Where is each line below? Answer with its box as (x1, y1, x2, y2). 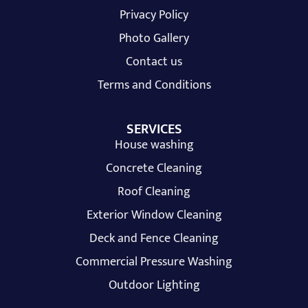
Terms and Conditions (97, 75, 211, 96)
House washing (114, 135, 194, 156)
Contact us (126, 52, 182, 73)
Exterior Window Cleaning (86, 205, 222, 226)
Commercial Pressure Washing (76, 252, 232, 273)
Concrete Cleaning (106, 158, 202, 179)
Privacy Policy (120, 5, 188, 26)
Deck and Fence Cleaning (89, 228, 219, 250)
